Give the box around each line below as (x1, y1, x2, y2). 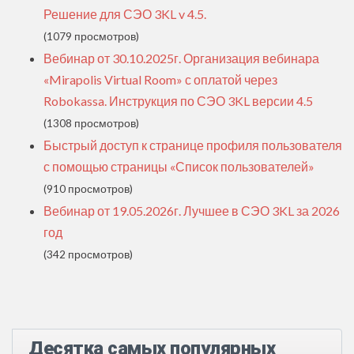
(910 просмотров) (43, 183, 133, 196)
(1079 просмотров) (43, 30, 139, 43)
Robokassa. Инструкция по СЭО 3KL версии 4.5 (43, 93, 313, 109)
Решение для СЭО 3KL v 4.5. (43, 6, 206, 22)
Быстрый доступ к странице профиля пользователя (43, 137, 342, 153)
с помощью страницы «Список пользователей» (43, 159, 314, 175)
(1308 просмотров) (43, 117, 139, 130)
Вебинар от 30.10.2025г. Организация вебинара (43, 51, 319, 66)
